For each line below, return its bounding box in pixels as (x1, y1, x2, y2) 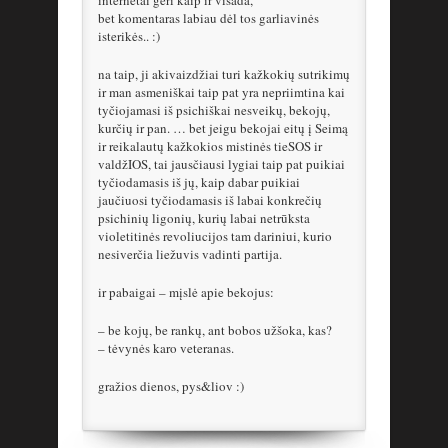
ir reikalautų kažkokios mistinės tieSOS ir (98, 137, 322, 156)
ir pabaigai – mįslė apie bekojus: (98, 283, 274, 302)
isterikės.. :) (98, 27, 160, 46)
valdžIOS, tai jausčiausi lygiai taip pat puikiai (98, 155, 345, 174)
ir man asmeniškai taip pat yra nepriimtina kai (98, 83, 345, 102)
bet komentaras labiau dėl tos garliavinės (98, 9, 319, 28)
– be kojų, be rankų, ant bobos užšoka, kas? (98, 321, 332, 340)
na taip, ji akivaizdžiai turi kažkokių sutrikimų (98, 65, 350, 84)
